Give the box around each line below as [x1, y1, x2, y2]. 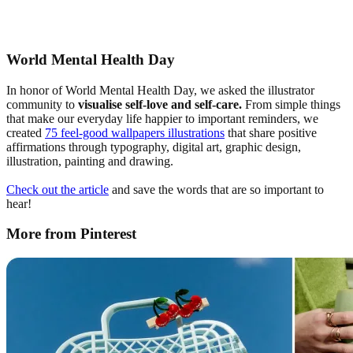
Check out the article [6, 182, 109, 196]
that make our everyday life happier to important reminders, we [6, 111, 318, 125]
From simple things [242, 97, 340, 111]
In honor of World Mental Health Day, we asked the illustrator [6, 83, 314, 97]
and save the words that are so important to [109, 182, 324, 196]
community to [6, 97, 78, 111]
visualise [78, 97, 122, 111]
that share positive [225, 125, 317, 139]
